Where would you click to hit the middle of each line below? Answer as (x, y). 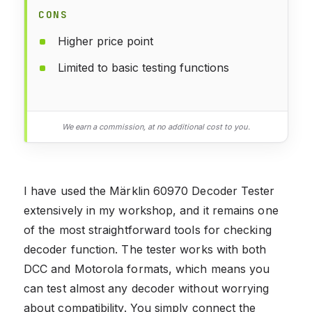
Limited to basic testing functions (143, 67)
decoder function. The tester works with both (145, 249)
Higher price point (106, 41)
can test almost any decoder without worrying (147, 288)
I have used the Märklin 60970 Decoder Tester (149, 190)
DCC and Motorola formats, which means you (147, 268)
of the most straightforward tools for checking (148, 229)
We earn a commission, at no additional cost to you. (156, 126)
